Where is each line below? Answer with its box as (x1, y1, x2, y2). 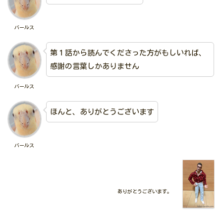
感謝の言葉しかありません (50, 62, 139, 70)
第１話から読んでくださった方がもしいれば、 (50, 49, 206, 56)
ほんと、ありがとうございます (50, 108, 154, 115)
